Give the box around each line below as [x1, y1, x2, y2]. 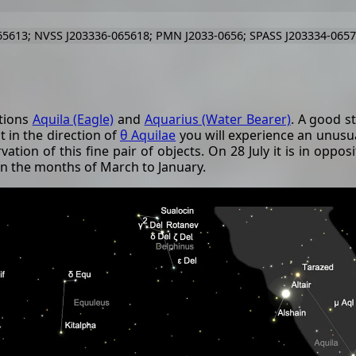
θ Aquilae [120, 126, 176, 145]
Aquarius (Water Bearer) [144, 110, 291, 129]
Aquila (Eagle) [32, 110, 114, 129]
